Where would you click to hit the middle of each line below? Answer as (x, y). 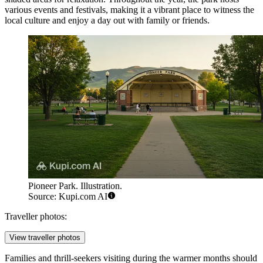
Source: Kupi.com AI (68, 197)
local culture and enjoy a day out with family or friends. (107, 21)
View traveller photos (45, 238)
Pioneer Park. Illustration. (75, 186)
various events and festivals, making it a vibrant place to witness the (129, 10)
